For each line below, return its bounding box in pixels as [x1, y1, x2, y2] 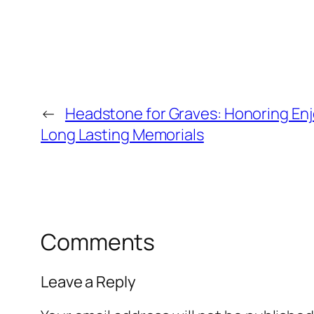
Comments [41, 226, 156, 258]
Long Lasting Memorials [41, 124, 204, 146]
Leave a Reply [41, 271, 136, 292]
